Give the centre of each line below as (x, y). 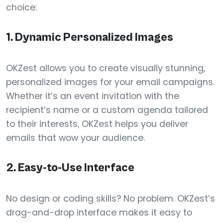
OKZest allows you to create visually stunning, (106, 68)
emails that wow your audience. (75, 138)
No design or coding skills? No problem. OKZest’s (111, 199)
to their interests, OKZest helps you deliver (97, 124)
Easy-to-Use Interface (76, 168)
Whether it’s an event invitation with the (93, 96)
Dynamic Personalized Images (94, 38)
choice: (21, 7)
